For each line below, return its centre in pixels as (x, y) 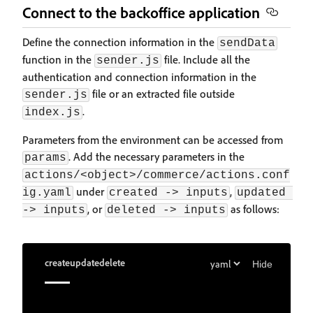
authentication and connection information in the (139, 77)
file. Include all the (206, 60)
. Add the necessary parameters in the (156, 157)
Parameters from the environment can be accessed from (153, 140)
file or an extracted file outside (162, 94)
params (45, 158)
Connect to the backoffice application (141, 13)
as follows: (254, 209)
